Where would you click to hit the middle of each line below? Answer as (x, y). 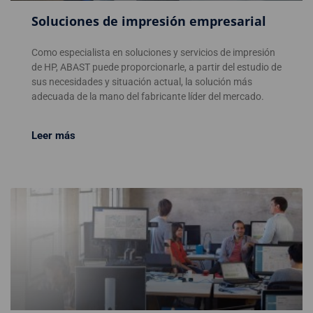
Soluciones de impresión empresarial (149, 21)
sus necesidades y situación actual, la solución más (142, 82)
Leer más (53, 136)
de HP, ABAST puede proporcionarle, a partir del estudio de (156, 67)
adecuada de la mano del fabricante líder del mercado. (148, 97)
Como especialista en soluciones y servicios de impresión (153, 53)
